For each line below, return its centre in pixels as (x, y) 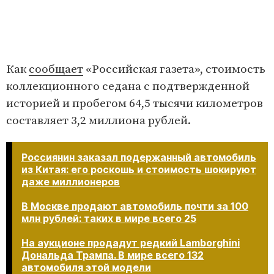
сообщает (56, 70)
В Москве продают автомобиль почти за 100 (135, 206)
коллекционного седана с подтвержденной (128, 87)
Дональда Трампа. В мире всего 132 (113, 255)
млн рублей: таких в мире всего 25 (109, 219)
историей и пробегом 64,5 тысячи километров (135, 104)
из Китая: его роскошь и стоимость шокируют (139, 170)
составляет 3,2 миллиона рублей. (98, 121)
